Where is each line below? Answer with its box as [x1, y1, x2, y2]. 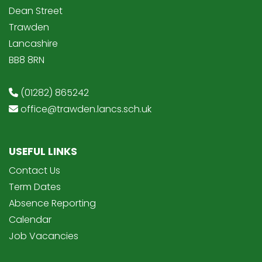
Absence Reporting [9, 196, 96, 211]
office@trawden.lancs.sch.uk [20, 102, 151, 116]
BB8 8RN [9, 53, 44, 67]
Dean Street [9, 4, 63, 18]
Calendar [9, 213, 51, 227]
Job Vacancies [9, 229, 78, 243]
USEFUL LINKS [9, 144, 77, 159]
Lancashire [9, 37, 58, 51]
